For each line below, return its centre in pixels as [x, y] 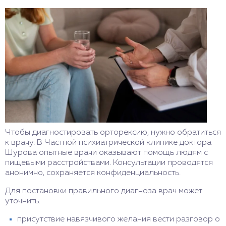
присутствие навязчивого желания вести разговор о [119, 219]
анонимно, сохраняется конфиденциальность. [93, 173]
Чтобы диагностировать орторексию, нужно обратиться [113, 132]
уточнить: [23, 201]
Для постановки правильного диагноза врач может [104, 191]
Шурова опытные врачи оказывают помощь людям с [106, 153]
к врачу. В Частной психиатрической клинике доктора [108, 143]
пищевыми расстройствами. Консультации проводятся [109, 163]
